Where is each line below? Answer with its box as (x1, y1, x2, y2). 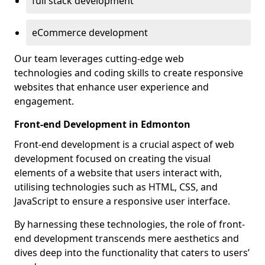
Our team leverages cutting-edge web (14, 52, 184, 65)
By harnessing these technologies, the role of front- (14, 218, 245, 231)
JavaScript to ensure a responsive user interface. (14, 195, 230, 208)
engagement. (14, 95, 74, 108)
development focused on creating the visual (14, 152, 211, 165)
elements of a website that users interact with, (14, 166, 222, 179)
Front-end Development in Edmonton (14, 118, 190, 131)
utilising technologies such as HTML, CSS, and (14, 180, 218, 193)
